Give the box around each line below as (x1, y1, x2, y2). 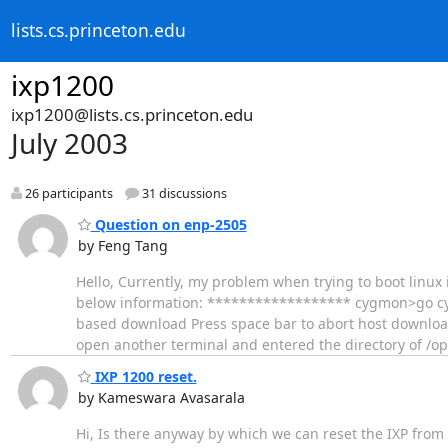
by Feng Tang (77, 235, 168, 255)
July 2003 (10, 124, 128, 162)
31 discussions (138, 185, 227, 203)
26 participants (21, 185, 113, 203)
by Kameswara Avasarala (77, 388, 245, 408)
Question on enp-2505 (90, 214, 247, 234)
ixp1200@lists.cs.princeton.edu (10, 103, 253, 126)
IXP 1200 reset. (90, 367, 197, 387)
